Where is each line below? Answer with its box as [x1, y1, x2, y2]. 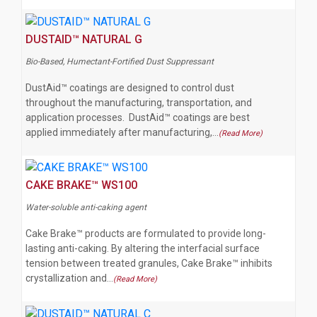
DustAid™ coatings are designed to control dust [25, 81, 234, 93]
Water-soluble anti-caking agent [25, 202, 146, 213]
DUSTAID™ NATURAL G [25, 32, 142, 46]
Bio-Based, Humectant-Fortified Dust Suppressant [25, 56, 214, 67]
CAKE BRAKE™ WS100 [25, 178, 137, 192]
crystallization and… [25, 272, 113, 284]
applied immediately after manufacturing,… [25, 126, 219, 138]
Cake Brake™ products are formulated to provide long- [25, 228, 266, 240]
